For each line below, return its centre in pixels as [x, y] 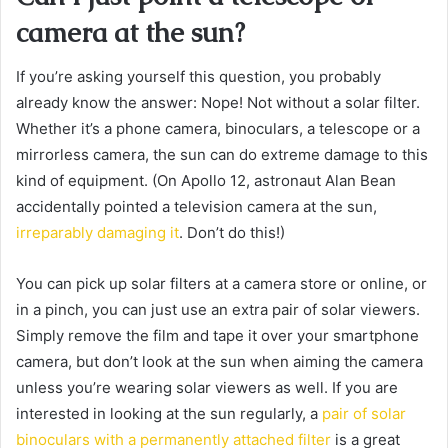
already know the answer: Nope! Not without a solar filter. [218, 103]
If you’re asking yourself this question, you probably [198, 77]
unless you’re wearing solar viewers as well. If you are [207, 388]
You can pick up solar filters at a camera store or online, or [221, 284]
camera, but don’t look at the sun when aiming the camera [219, 362]
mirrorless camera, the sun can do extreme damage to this [222, 155]
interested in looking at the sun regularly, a [167, 414]
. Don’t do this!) [232, 233]
